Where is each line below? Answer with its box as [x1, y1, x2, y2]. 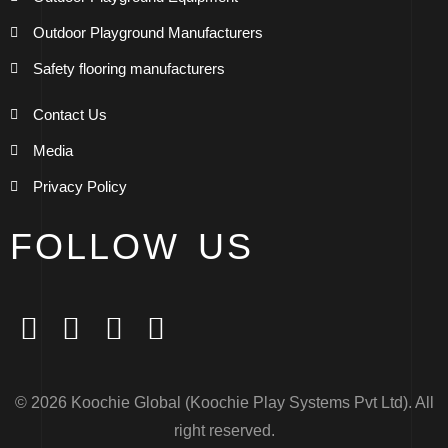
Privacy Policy [32, 178, 127, 196]
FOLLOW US [10, 226, 254, 268]
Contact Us [32, 106, 107, 124]
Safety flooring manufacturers [32, 60, 225, 78]
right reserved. [173, 422, 275, 440]
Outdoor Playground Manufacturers [32, 24, 263, 42]
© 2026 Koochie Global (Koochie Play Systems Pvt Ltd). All [14, 394, 434, 412]
